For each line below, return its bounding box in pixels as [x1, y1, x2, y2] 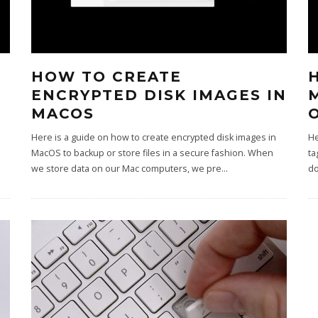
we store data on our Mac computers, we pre [31, 163, 221, 175]
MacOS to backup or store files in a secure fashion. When [31, 147, 273, 159]
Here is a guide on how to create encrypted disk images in [31, 131, 276, 143]
